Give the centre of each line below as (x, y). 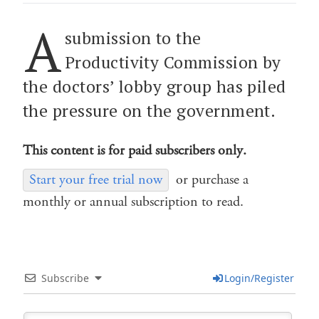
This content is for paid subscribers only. (135, 150)
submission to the (133, 38)
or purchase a (212, 179)
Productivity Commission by (173, 62)
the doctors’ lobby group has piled (155, 86)
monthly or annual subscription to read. (133, 202)
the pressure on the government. (150, 110)
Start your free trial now (96, 179)
